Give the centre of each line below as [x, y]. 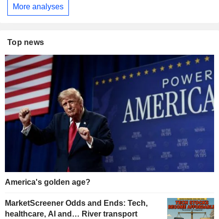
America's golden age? [48, 182]
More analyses [38, 6]
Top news [26, 42]
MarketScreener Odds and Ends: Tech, [76, 203]
